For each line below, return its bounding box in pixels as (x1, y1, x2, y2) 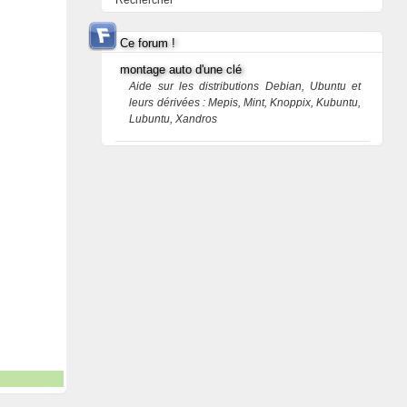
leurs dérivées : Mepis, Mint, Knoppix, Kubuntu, (129, 96, 362, 109)
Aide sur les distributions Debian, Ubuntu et (129, 80, 362, 93)
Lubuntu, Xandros (129, 113, 218, 125)
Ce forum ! (120, 36, 176, 50)
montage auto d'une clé (120, 63, 243, 76)
